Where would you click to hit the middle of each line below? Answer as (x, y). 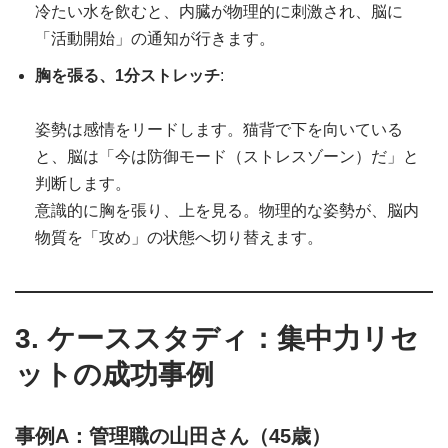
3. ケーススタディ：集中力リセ (217, 339)
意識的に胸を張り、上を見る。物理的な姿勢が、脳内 (227, 211)
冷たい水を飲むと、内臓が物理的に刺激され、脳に (219, 12)
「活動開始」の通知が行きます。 (155, 39)
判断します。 (83, 184)
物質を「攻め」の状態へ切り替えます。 (179, 238)
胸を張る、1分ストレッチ (127, 76)
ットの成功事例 (114, 375)
